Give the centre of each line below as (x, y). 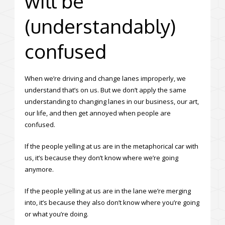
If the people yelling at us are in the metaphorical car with (111, 146)
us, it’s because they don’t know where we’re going (101, 157)
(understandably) (100, 26)
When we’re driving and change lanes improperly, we (105, 78)
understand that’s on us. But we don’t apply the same (105, 90)
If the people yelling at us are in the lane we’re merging (108, 191)
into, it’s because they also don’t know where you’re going (112, 202)
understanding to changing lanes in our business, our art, (112, 101)
